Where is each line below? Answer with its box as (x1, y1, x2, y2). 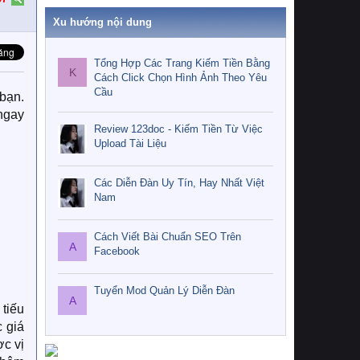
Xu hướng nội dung (53, 16, 152, 28)
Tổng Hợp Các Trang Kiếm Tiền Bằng (94, 56, 270, 69)
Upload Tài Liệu (94, 137, 166, 150)
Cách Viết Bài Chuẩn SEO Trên (94, 231, 241, 243)
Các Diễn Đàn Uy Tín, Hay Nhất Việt (94, 177, 264, 190)
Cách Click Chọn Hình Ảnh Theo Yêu (94, 71, 267, 84)
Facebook (94, 245, 140, 258)
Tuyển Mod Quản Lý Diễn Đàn (94, 284, 235, 297)
